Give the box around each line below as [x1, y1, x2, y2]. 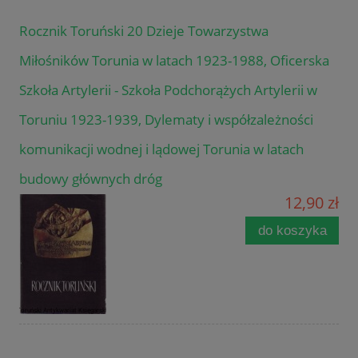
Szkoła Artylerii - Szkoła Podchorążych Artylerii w [19, 80, 317, 99]
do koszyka [257, 222, 327, 238]
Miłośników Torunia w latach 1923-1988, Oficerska [19, 50, 329, 70]
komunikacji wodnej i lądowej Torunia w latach [19, 139, 304, 158]
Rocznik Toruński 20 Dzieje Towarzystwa [19, 21, 268, 40]
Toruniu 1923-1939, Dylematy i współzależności [19, 109, 313, 129]
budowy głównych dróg [19, 169, 162, 188]
